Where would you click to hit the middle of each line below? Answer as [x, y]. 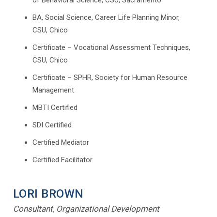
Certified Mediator [61, 142]
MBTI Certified [56, 108]
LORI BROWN [48, 194]
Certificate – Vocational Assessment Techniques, [111, 47]
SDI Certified [53, 125]
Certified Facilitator [62, 160]
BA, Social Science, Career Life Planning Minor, [106, 17]
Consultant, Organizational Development [86, 209]
